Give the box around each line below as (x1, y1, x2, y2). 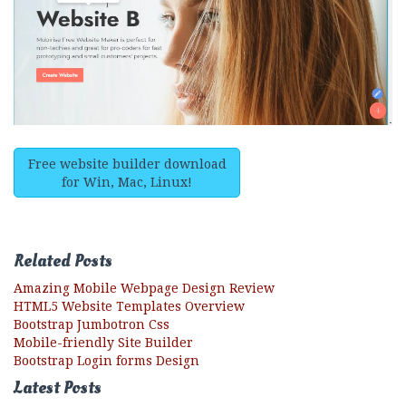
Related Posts (14, 249, 112, 274)
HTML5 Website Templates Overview (14, 299, 245, 314)
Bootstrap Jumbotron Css (14, 317, 169, 333)
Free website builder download (27, 156, 227, 171)
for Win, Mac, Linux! (62, 174, 193, 189)
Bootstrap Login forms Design (14, 353, 199, 369)
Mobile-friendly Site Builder (14, 335, 193, 351)
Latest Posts (14, 376, 101, 401)
